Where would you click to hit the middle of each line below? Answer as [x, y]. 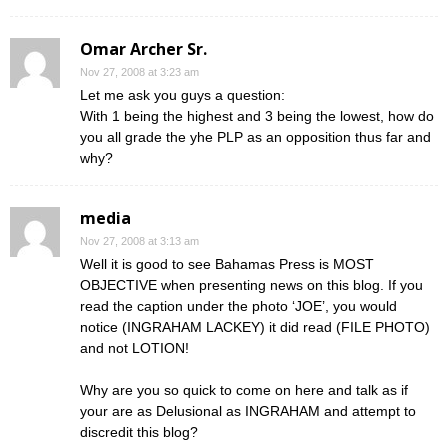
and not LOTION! [134, 348]
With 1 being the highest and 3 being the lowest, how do [257, 116]
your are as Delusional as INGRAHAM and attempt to [248, 411]
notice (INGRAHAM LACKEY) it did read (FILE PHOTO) [255, 327]
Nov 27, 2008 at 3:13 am [139, 241]
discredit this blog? [139, 432]
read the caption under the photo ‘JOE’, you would [238, 306]
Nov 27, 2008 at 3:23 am [139, 72]
